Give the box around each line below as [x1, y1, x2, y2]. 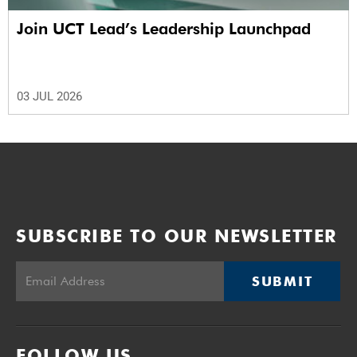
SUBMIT [252, 273, 313, 289]
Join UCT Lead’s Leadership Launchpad [17, 18, 311, 38]
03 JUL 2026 [17, 88, 82, 104]
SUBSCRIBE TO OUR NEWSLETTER [16, 225, 337, 246]
